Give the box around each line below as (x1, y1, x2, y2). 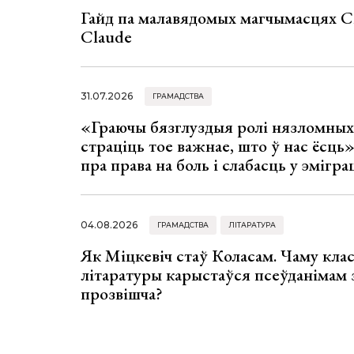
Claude (81, 24, 132, 48)
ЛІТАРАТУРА (228, 220, 276, 229)
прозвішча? (81, 281, 163, 305)
